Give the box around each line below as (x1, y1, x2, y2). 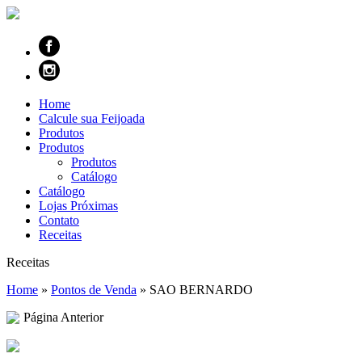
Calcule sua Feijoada (39, 112, 145, 125)
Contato (39, 213, 79, 227)
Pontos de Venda (51, 283, 137, 297)
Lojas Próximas (39, 199, 118, 213)
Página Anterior (23, 310, 103, 324)
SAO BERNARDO (149, 283, 253, 297)
